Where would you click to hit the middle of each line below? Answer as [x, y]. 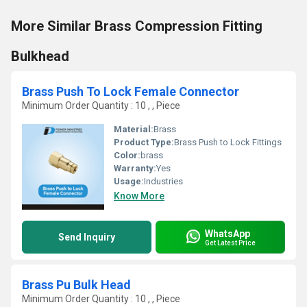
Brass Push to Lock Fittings [228, 142]
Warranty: [135, 168]
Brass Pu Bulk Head [76, 285]
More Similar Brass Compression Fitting [137, 26]
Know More [139, 196]
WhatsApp [228, 233]
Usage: [129, 181]
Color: [127, 155]
